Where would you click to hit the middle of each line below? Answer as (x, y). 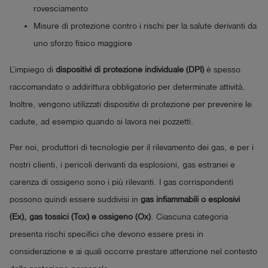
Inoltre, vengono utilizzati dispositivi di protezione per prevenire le (131, 104)
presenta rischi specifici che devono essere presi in (106, 234)
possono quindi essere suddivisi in (75, 200)
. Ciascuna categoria (189, 217)
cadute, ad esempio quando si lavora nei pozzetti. (102, 121)
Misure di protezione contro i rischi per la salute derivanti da (145, 26)
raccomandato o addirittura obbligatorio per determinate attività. (127, 87)
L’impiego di (33, 69)
